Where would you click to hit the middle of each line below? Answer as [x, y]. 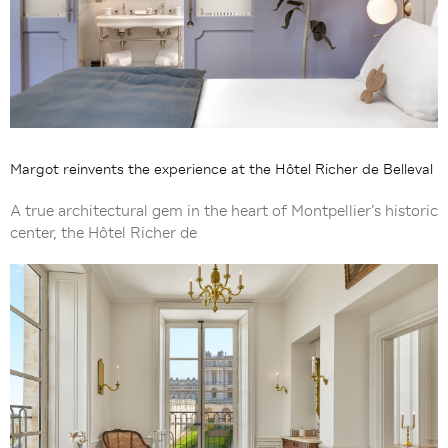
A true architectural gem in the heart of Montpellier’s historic [224, 210]
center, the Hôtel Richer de [103, 232]
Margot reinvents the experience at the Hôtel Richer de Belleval [221, 168]
